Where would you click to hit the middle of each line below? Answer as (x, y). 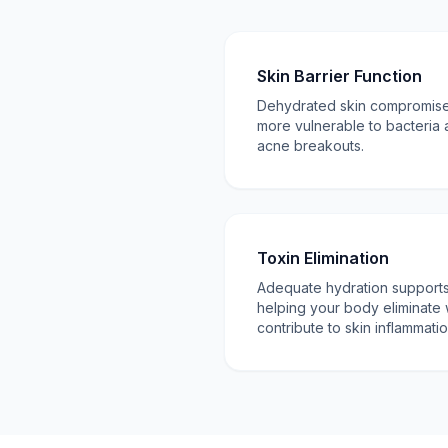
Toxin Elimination (323, 258)
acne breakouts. (310, 145)
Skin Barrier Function (339, 76)
